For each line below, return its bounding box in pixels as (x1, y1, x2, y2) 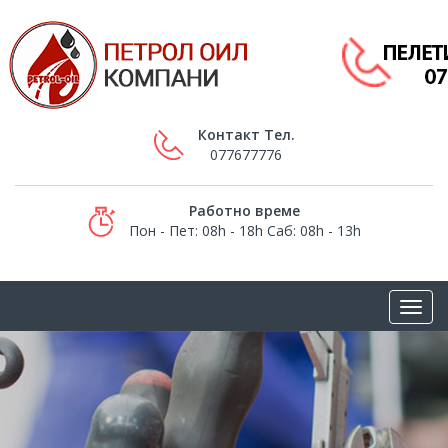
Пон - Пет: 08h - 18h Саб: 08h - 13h (128, 221, 361, 240)
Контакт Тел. (197, 125, 295, 144)
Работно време (189, 201, 300, 220)
